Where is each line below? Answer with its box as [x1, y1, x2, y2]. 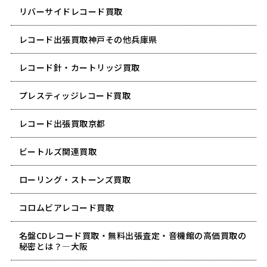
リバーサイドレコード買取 [18, 5, 123, 17]
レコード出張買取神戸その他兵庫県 [18, 33, 157, 45]
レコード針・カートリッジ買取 [18, 61, 140, 73]
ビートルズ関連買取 [18, 145, 97, 157]
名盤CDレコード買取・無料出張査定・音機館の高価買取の [18, 229, 247, 241]
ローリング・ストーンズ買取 [18, 173, 131, 185]
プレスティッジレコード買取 [18, 89, 131, 101]
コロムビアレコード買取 [18, 201, 114, 213]
